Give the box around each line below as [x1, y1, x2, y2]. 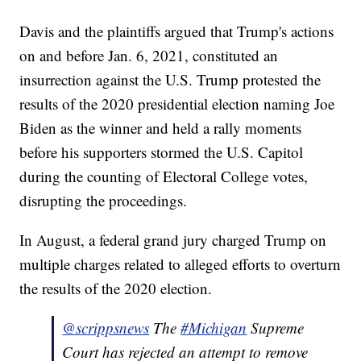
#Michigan [180, 317, 247, 338]
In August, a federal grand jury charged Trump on [19, 230, 327, 251]
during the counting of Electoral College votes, [19, 166, 309, 187]
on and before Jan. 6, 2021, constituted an [19, 45, 279, 66]
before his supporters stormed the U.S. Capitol [19, 142, 304, 163]
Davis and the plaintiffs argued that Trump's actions [19, 21, 334, 42]
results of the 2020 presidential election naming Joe [19, 93, 335, 114]
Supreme [247, 317, 305, 338]
